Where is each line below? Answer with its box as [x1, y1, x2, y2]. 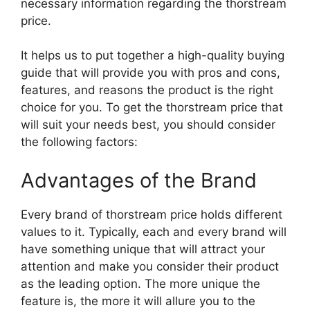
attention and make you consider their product [21, 259, 279, 273]
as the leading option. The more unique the [21, 276, 260, 291]
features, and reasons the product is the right [21, 83, 273, 98]
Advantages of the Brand [21, 167, 257, 192]
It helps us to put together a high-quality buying [21, 48, 284, 63]
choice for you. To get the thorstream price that [21, 100, 283, 115]
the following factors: [21, 135, 138, 149]
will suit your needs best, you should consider [21, 118, 275, 132]
